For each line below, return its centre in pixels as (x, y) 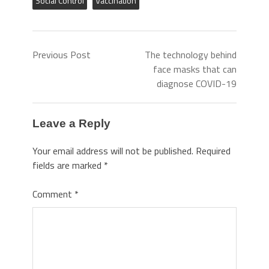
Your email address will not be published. (113, 150)
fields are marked (68, 165)
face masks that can (195, 69)
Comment (53, 194)
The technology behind (191, 55)
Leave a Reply (71, 123)
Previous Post (62, 55)
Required (213, 150)
